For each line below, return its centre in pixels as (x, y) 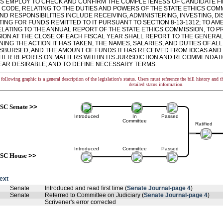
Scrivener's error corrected (80, 202)
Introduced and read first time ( (86, 188)
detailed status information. (156, 84)
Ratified (204, 124)
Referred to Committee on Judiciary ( (94, 195)
